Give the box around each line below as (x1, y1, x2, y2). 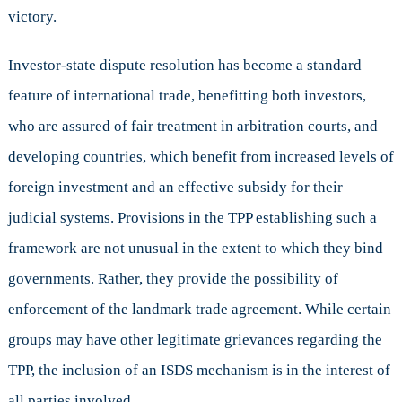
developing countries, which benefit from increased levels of (7, 148, 394, 166)
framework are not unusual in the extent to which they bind (7, 240, 383, 258)
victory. (7, 8, 57, 26)
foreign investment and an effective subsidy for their (7, 179, 343, 197)
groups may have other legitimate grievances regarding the (7, 331, 382, 349)
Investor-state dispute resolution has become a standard (7, 57, 362, 74)
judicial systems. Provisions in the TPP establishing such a (7, 209, 377, 227)
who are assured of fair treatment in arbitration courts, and (7, 118, 378, 135)
